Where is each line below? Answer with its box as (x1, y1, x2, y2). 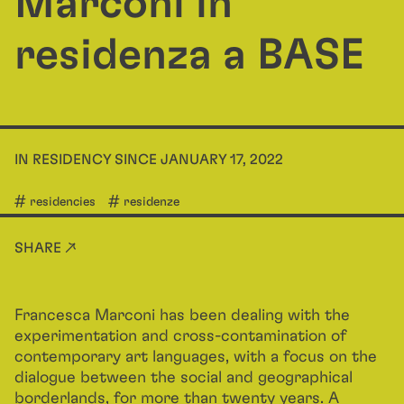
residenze (124, 196, 179, 208)
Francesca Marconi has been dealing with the (14, 308, 350, 324)
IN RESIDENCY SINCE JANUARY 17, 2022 (14, 152, 283, 167)
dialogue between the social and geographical (14, 370, 353, 386)
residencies (30, 196, 96, 208)
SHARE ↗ (14, 241, 77, 255)
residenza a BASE (14, 34, 364, 78)
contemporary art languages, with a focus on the (14, 349, 377, 365)
